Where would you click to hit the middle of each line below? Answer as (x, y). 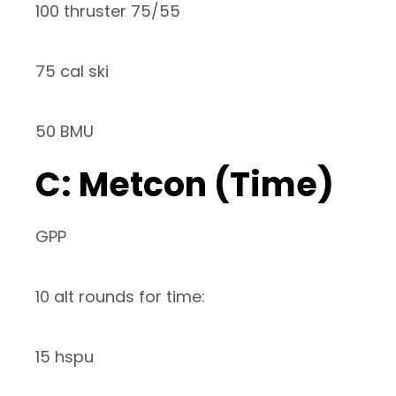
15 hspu (65, 357)
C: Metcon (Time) (185, 185)
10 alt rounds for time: (120, 297)
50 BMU (65, 132)
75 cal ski (72, 72)
